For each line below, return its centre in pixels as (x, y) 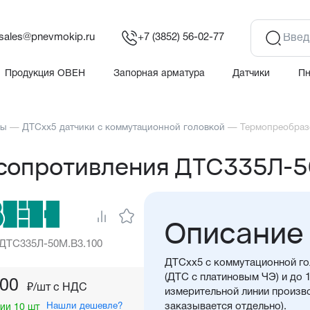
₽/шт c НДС (57, 288)
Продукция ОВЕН (45, 73)
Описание (234, 233)
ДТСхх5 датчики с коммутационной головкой (124, 128)
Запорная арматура (159, 73)
